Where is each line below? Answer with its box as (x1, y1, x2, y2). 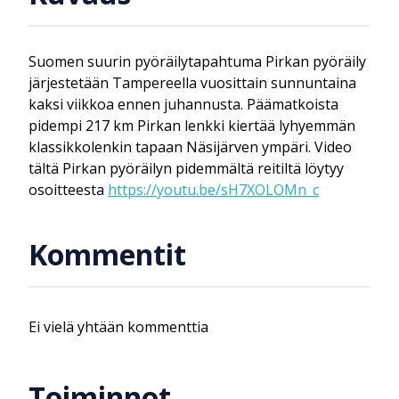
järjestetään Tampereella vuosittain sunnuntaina (28, 72, 356, 93)
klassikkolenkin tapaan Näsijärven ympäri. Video (28, 136, 352, 157)
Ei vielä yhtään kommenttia (28, 316, 208, 337)
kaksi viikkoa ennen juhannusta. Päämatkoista (28, 94, 338, 114)
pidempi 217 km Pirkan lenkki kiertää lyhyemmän (28, 115, 355, 135)
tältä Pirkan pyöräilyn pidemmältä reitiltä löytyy (28, 158, 344, 178)
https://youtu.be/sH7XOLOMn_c (108, 179, 319, 199)
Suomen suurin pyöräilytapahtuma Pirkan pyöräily (28, 51, 366, 71)
